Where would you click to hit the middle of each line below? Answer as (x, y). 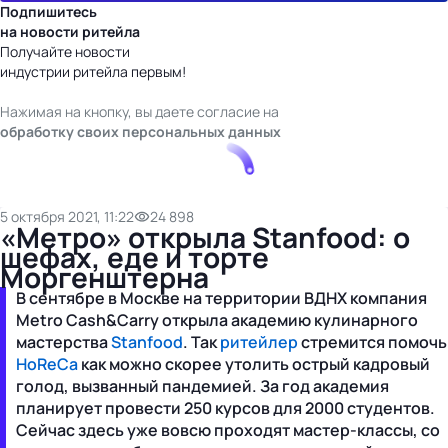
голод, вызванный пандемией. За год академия (202, 385)
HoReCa (47, 363)
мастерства (63, 341)
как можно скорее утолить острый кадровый (254, 363)
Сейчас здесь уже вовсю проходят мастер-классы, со (228, 429)
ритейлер (259, 341)
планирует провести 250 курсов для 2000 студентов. (225, 407)
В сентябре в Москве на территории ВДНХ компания (221, 297)
